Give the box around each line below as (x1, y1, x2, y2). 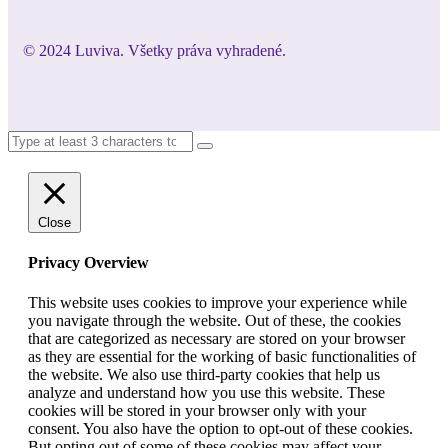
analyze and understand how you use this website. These (28, 383, 385, 401)
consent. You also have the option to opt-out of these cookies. (28, 419, 413, 437)
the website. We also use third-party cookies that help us (28, 365, 380, 383)
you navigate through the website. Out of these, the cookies (28, 311, 401, 329)
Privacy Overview (28, 254, 149, 272)
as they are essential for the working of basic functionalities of (28, 347, 416, 365)
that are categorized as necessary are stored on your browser (28, 329, 405, 347)
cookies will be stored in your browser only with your (28, 401, 366, 419)
